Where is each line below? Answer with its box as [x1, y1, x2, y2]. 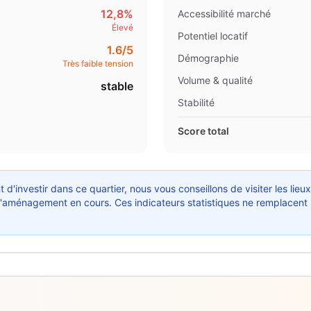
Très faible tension [62, 58, 133, 69]
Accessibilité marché [178, 8, 271, 19]
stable [101, 79, 133, 93]
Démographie [178, 52, 239, 64]
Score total [178, 125, 229, 137]
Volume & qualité [178, 74, 253, 86]
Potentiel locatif [178, 30, 248, 42]
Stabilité [178, 96, 215, 108]
